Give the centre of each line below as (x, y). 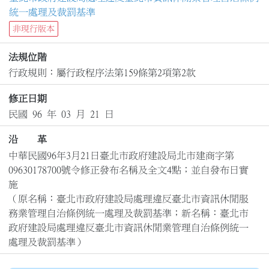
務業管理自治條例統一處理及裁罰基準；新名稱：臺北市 (128, 213)
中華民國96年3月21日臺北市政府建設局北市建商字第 (121, 155)
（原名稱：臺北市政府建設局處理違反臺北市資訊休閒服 (128, 198)
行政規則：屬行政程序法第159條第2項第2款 (102, 73)
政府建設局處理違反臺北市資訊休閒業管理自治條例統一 (128, 227)
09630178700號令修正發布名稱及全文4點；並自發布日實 (128, 170)
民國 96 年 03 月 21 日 (61, 114)
